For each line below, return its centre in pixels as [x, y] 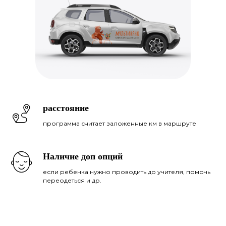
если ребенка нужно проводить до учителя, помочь [127, 172]
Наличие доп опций [83, 157]
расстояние [66, 108]
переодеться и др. [72, 181]
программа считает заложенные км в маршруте [120, 124]
